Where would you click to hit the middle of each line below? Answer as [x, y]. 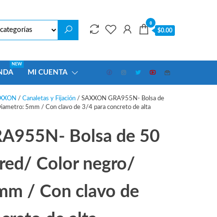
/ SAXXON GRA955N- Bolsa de [120, 99]
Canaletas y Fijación [49, 99]
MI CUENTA [47, 73]
